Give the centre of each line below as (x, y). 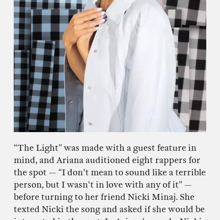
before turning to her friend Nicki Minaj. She (104, 197)
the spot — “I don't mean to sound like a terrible (110, 173)
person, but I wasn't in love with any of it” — (103, 185)
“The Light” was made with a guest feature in (105, 148)
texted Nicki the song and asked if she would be (109, 210)
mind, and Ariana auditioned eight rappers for (107, 161)
